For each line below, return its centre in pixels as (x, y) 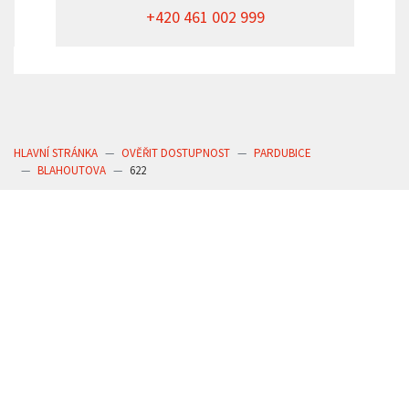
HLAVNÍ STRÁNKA (56, 153)
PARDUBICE (283, 153)
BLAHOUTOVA (72, 171)
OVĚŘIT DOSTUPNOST (176, 153)
